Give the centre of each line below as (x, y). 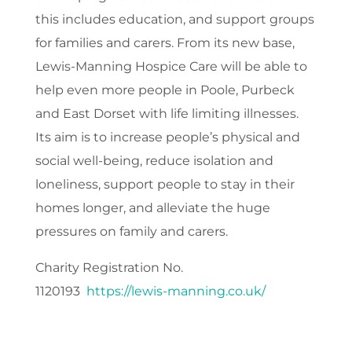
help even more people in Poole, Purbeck (165, 90)
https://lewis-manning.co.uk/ (176, 291)
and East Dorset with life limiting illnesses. (167, 114)
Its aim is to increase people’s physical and (167, 137)
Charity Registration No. (109, 268)
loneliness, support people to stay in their (165, 185)
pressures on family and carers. (133, 232)
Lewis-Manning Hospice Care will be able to (171, 67)
